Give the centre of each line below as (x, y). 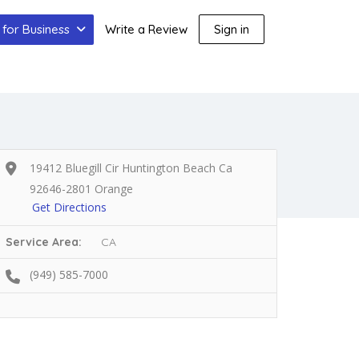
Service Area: (52, 242)
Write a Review (147, 29)
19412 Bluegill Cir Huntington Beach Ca (131, 168)
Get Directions (69, 207)
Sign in (232, 29)
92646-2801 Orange (81, 189)
